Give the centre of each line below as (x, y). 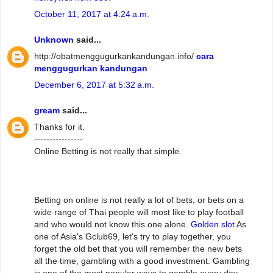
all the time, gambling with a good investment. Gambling (142, 261)
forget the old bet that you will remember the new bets (138, 249)
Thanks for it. (59, 127)
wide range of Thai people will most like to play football (139, 212)
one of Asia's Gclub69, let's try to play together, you (133, 237)
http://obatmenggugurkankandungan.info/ (115, 56)
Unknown (54, 40)
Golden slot (213, 225)
